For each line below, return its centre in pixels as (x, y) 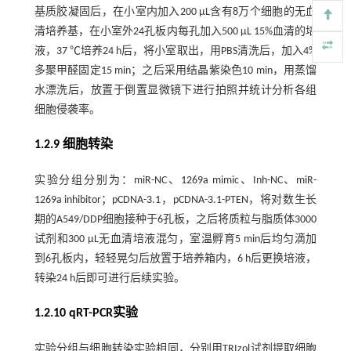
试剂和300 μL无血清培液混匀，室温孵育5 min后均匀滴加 (175, 240)
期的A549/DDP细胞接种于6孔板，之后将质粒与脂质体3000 (175, 220)
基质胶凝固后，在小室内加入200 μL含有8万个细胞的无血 (175, 13)
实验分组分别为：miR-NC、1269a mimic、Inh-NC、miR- (175, 181)
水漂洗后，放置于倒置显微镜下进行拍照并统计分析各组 (175, 91)
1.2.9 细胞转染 (73, 145)
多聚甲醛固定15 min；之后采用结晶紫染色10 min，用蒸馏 (175, 71)
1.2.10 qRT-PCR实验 (86, 314)
